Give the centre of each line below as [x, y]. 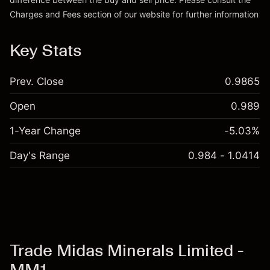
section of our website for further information [170, 14]
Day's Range [40, 155]
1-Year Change [45, 131]
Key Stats [46, 50]
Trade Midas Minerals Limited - [127, 250]
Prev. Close [37, 81]
